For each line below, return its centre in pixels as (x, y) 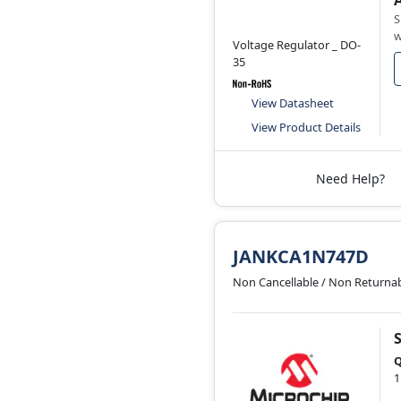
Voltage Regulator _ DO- (297, 45)
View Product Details (306, 128)
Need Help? (350, 179)
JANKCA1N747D (301, 257)
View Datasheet (293, 103)
